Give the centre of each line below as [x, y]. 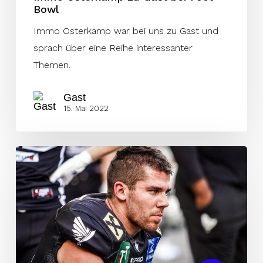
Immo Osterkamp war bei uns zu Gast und [126, 31]
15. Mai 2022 [86, 108]
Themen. [52, 65]
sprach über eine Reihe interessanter [113, 48]
